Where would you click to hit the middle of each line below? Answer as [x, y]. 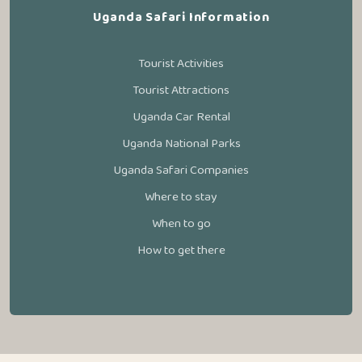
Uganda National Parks [181, 143]
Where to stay [181, 197]
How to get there [181, 250]
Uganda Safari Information [181, 17]
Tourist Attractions [181, 90]
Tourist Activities [181, 63]
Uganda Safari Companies [181, 170]
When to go [181, 223]
